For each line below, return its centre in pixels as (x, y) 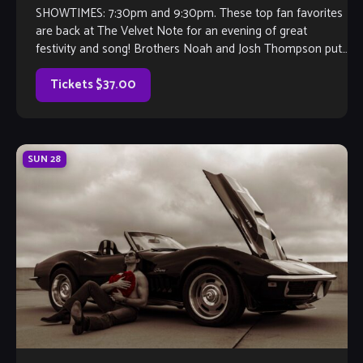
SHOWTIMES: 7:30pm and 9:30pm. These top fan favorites (189, 14)
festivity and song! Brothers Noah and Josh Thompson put (188, 49)
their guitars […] (75, 67)
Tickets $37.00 (93, 85)
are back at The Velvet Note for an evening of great (171, 32)
